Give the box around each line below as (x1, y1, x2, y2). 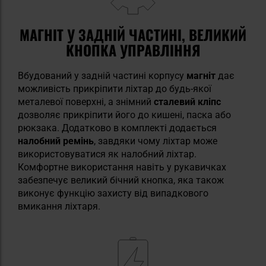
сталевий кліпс (154, 96, 221, 107)
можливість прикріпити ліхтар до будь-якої (18, 83, 211, 94)
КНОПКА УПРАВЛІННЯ (65, 39, 201, 61)
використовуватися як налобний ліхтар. (18, 148, 197, 160)
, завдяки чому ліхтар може (94, 135, 217, 147)
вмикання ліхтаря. (18, 200, 100, 212)
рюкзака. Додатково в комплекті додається (18, 122, 217, 134)
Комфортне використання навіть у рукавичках (18, 161, 226, 173)
